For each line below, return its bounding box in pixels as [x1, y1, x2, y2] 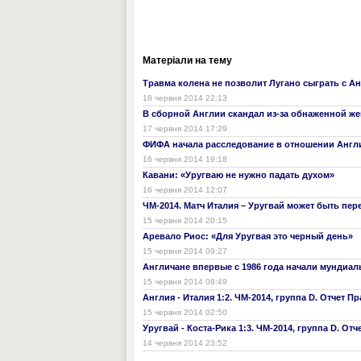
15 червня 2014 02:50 [143, 308, 227, 317]
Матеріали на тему [143, 55, 232, 66]
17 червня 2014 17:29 [143, 124, 227, 133]
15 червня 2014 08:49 [143, 277, 227, 286]
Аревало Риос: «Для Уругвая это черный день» [143, 231, 353, 241]
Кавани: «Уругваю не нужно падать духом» [143, 170, 334, 180]
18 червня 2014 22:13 [143, 93, 227, 102]
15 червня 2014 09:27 [143, 247, 227, 255]
